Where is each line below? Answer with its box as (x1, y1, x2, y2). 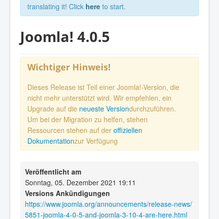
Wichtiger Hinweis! (27, 61, 110, 73)
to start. (100, 1, 126, 11)
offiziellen (113, 125, 142, 135)
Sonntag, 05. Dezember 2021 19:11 (25, 177, 136, 188)
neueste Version (79, 104, 129, 114)
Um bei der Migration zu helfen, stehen (27, 114, 148, 125)
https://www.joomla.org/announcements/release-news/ (25, 199, 192, 209)
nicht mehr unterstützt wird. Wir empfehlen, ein (27, 93, 172, 103)
